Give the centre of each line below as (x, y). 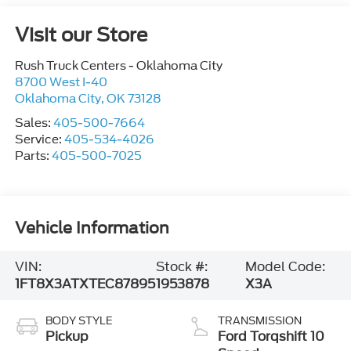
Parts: (33, 156)
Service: (39, 140)
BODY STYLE (78, 321)
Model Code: (286, 266)
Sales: (34, 123)
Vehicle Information (92, 228)
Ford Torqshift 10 (271, 337)
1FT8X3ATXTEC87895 (85, 284)
